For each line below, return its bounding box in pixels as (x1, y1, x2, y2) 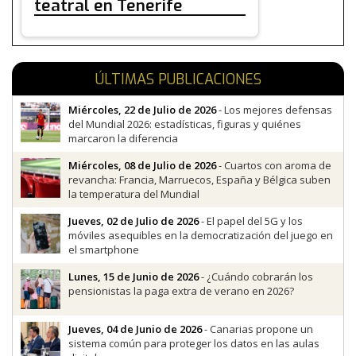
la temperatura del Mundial (68, 187, 199, 202)
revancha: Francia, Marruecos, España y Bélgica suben (68, 172, 331, 188)
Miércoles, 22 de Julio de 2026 (68, 103, 216, 118)
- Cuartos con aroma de (216, 158, 331, 173)
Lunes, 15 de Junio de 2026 (68, 269, 199, 284)
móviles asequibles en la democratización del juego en (68, 228, 333, 243)
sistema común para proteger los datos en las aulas (68, 336, 319, 351)
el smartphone (68, 242, 139, 257)
